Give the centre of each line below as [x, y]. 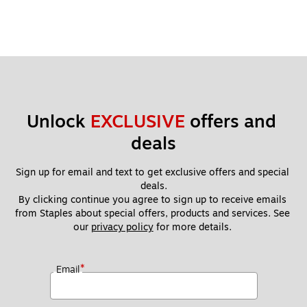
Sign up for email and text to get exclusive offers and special [152, 173]
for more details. [194, 228]
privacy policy [122, 228]
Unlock [58, 122]
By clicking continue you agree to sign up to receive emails [152, 200]
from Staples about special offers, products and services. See [152, 214]
